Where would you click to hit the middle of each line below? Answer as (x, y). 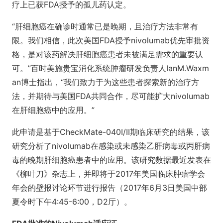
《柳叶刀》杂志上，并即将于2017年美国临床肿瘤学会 (109, 174)
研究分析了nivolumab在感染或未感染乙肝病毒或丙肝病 (111, 146)
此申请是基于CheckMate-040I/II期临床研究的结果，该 (111, 132)
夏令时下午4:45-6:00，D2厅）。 (72, 202)
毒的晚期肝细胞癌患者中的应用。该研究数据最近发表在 (111, 160)
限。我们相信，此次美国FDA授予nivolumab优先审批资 (111, 40)
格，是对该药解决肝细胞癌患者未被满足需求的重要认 (108, 54)
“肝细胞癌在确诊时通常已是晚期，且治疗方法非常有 (105, 26)
